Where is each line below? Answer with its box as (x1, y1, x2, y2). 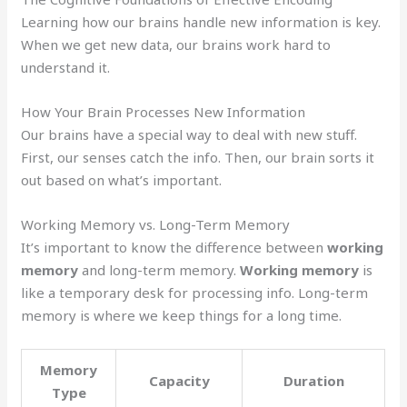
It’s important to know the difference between (21, 238, 328, 256)
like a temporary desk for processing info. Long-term (21, 283, 369, 302)
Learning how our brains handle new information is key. (21, 13, 382, 31)
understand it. (21, 58, 111, 76)
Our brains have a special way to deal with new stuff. (21, 125, 358, 144)
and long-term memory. (78, 261, 241, 279)
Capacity (148, 372, 210, 390)
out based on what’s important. (21, 171, 223, 189)
